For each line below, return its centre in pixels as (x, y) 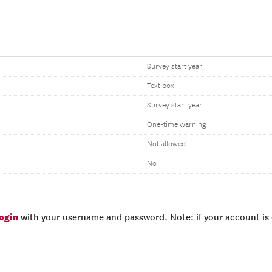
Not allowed (166, 144)
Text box (161, 86)
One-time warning (176, 125)
